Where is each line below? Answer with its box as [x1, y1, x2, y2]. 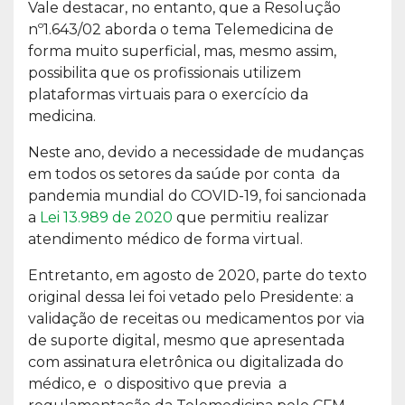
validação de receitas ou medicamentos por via [28, 309, 364, 327]
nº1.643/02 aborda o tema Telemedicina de [28, 20, 334, 38]
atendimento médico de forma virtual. [28, 230, 306, 248]
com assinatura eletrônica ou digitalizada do [28, 353, 344, 371]
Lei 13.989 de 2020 [40, 208, 176, 226]
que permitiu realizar [176, 208, 329, 226]
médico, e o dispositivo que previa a [28, 374, 287, 392]
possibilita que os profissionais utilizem [28, 63, 301, 81]
